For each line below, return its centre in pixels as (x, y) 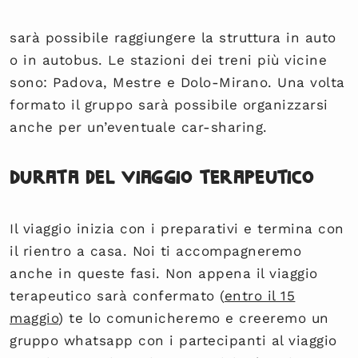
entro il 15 (260, 295)
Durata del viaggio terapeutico (162, 177)
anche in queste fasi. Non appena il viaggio (164, 273)
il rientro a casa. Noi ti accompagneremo (156, 251)
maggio (34, 318)
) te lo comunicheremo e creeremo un (194, 318)
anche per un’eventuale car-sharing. (139, 127)
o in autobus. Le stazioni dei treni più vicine (169, 60)
